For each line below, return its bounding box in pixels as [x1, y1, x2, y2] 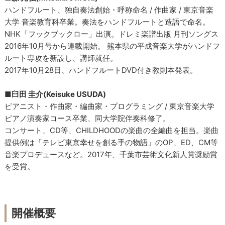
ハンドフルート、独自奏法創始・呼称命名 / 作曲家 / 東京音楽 [5, 5, 214, 15]
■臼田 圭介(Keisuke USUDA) [5, 89, 106, 99]
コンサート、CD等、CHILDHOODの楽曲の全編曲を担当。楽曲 [5, 125, 219, 135]
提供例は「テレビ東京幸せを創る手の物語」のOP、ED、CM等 [5, 137, 218, 147]
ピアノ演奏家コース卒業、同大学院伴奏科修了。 [5, 113, 171, 123]
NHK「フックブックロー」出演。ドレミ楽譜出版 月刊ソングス [5, 29, 219, 39]
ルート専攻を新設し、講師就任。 [5, 53, 118, 63]
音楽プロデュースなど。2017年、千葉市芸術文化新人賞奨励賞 [5, 149, 218, 159]
